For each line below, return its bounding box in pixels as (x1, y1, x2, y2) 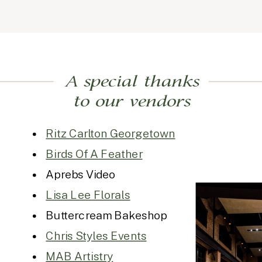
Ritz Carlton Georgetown (46, 126, 175, 140)
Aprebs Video (46, 167, 116, 181)
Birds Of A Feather (46, 147, 143, 161)
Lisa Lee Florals (46, 188, 130, 202)
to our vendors (73, 94, 191, 111)
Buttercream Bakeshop (46, 208, 167, 222)
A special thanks (64, 74, 199, 91)
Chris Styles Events (46, 229, 147, 243)
